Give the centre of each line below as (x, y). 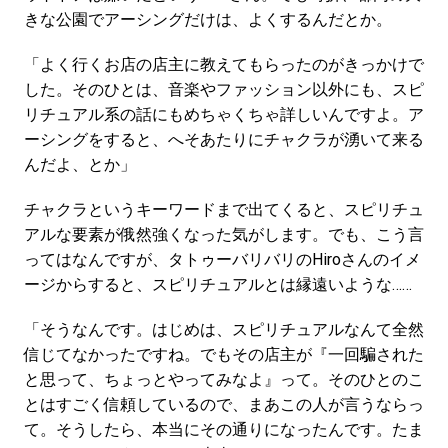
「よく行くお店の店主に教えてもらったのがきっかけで (223, 64)
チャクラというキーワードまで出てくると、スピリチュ (223, 209)
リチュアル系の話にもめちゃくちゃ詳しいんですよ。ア (223, 114)
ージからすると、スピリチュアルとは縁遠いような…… (217, 284)
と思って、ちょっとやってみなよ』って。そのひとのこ (223, 379)
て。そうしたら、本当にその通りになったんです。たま (223, 429)
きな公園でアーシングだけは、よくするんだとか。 (207, 19)
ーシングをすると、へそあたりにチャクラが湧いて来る (223, 139)
